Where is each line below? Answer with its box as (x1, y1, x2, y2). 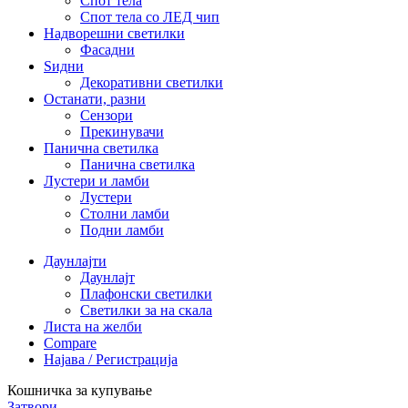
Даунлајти (44, 253, 107, 270)
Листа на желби (44, 319, 142, 335)
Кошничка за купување (7, 382, 152, 399)
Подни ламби (80, 222, 164, 239)
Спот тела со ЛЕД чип (80, 9, 219, 25)
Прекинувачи (80, 124, 164, 140)
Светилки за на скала (80, 302, 212, 319)
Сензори (80, 107, 133, 124)
